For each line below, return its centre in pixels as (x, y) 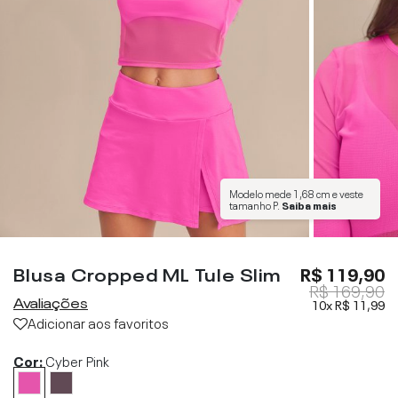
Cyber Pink (77, 360)
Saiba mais (309, 204)
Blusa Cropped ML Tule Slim (147, 273)
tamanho (251, 204)
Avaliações (51, 301)
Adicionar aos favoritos (98, 322)
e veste (347, 193)
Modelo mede (261, 193)
